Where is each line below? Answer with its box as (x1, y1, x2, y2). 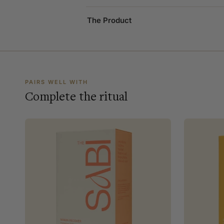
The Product (87, 15, 131, 25)
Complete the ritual (25, 89, 127, 105)
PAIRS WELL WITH (25, 78, 88, 86)
